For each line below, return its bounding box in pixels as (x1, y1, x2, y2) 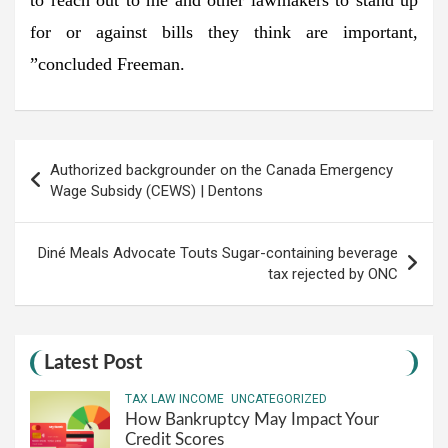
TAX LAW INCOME (125, 391, 224, 406)
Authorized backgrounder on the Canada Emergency (50, 160, 393, 179)
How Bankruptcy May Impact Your (125, 410, 379, 428)
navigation (14, 173, 128, 199)
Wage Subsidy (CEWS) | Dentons (50, 181, 263, 200)
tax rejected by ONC (268, 264, 398, 283)
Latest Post (44, 352, 142, 373)
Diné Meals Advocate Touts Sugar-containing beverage (38, 243, 398, 262)
